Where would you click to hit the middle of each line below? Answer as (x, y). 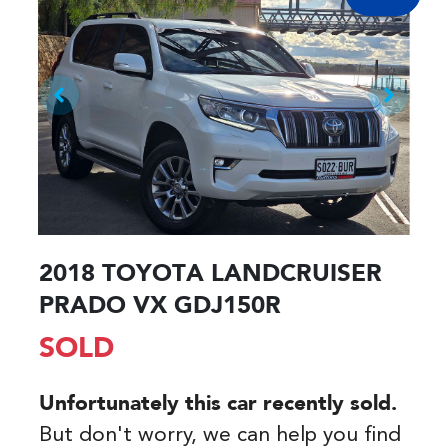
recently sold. (327, 404)
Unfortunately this (133, 404)
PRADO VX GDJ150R (160, 306)
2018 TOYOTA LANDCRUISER (210, 274)
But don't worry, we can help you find (220, 435)
